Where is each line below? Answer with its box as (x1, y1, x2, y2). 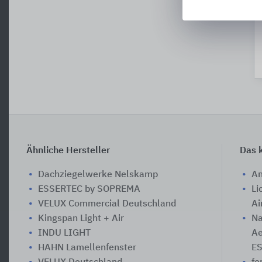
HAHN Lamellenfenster (38, 243, 136, 253)
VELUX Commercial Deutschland (38, 199, 176, 209)
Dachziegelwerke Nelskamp (38, 170, 158, 180)
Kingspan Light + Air (38, 213, 124, 223)
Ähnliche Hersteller (26, 146, 110, 156)
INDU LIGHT (38, 228, 91, 238)
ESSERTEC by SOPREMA (38, 184, 140, 194)
